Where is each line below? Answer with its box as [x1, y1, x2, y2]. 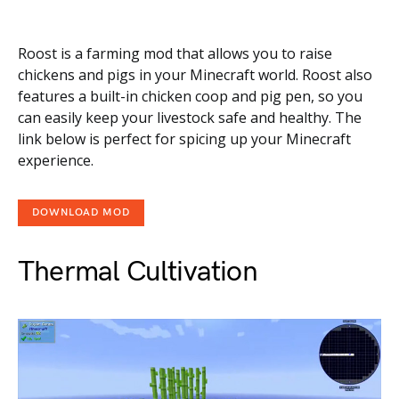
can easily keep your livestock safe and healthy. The [18, 108, 362, 128]
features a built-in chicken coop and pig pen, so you [18, 86, 362, 107]
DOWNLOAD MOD [32, 206, 130, 220]
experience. [18, 151, 94, 171]
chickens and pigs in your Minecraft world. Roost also [18, 65, 372, 85]
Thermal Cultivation [18, 255, 257, 290]
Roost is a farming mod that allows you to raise [18, 44, 332, 64]
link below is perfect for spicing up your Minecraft [18, 129, 351, 150]
